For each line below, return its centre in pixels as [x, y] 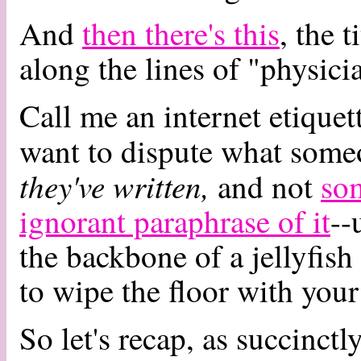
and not [265, 186]
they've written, [114, 186]
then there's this [181, 33]
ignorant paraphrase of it [175, 221]
